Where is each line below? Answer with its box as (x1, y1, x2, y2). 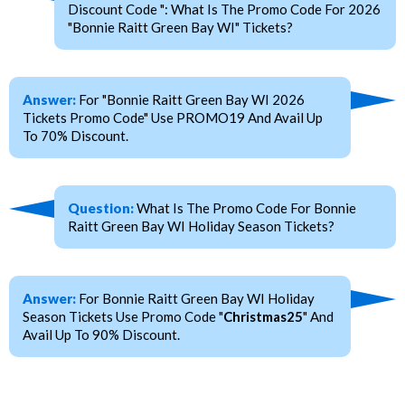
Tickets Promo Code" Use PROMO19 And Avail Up (23, 109, 323, 127)
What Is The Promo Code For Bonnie (134, 200, 356, 217)
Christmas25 (223, 308, 303, 325)
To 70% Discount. (23, 127, 128, 145)
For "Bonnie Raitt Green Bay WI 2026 (76, 91, 305, 108)
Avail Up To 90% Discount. (23, 326, 180, 344)
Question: (68, 200, 134, 217)
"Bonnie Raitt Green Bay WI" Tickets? (68, 19, 293, 36)
